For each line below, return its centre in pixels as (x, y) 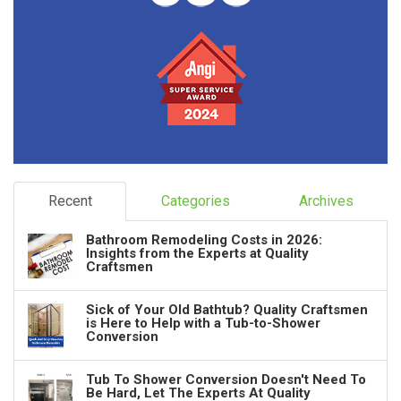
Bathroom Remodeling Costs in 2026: (204, 240)
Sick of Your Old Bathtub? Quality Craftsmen (227, 310)
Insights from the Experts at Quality (197, 253)
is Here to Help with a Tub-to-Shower (203, 323)
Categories (195, 201)
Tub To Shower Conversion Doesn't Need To (226, 380)
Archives (326, 201)
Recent (70, 201)
